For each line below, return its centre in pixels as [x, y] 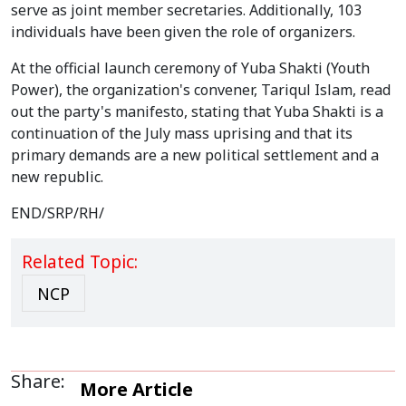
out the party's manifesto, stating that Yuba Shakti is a [197, 112]
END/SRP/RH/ [58, 213]
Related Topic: [80, 262]
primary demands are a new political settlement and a [195, 155]
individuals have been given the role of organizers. [183, 32]
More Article [136, 390]
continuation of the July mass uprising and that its [182, 134]
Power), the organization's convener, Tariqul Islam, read [201, 90]
